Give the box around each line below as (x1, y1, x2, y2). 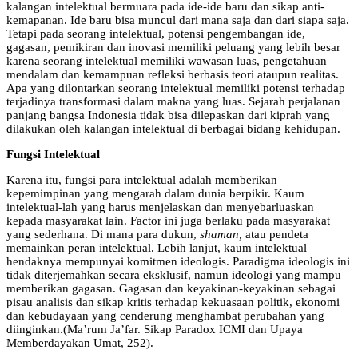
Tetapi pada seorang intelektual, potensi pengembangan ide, (6, 26, 305, 40)
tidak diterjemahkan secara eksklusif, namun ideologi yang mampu (6, 268, 341, 281)
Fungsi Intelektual (6, 147, 100, 161)
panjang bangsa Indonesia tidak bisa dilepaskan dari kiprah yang (6, 108, 330, 121)
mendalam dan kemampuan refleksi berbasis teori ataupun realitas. (6, 67, 339, 81)
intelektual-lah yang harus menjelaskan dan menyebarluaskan (6, 200, 314, 213)
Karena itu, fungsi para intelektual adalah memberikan (6, 173, 277, 186)
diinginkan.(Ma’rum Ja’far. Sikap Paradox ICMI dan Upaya (6, 322, 303, 336)
